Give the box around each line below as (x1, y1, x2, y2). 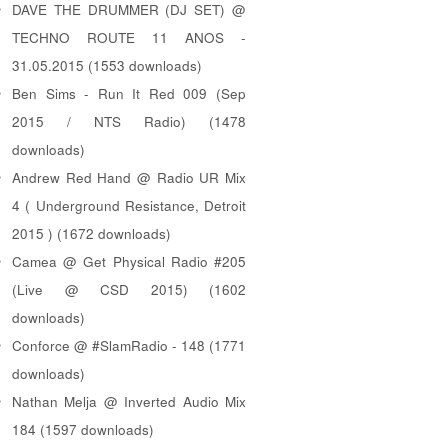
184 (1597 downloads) (12, 419, 154, 439)
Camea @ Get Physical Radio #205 (12, 251, 246, 271)
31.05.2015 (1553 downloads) (12, 55, 202, 75)
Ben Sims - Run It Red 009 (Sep (12, 83, 246, 103)
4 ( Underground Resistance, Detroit (12, 195, 246, 215)
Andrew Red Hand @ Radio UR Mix (12, 167, 246, 187)
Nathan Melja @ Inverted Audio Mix (12, 391, 246, 411)
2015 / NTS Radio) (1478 (12, 111, 246, 131)
